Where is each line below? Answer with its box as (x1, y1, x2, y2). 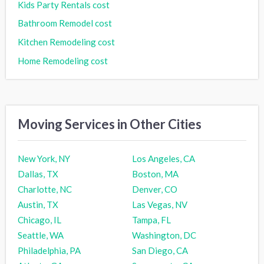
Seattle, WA (18, 230, 64, 241)
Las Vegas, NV (132, 199, 187, 210)
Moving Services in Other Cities (18, 116, 202, 133)
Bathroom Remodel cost (18, 18, 112, 29)
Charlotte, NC (18, 184, 72, 195)
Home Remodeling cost (18, 55, 108, 67)
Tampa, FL (132, 214, 171, 226)
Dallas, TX (18, 169, 58, 180)
